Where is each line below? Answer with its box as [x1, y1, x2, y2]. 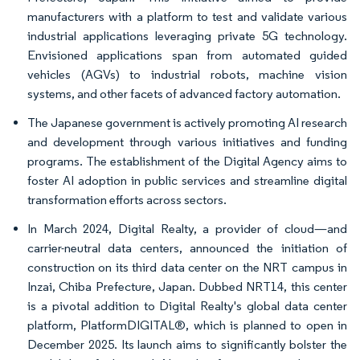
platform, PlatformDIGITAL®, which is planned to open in [27, 317, 347, 333]
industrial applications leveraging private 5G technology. [27, 27, 347, 43]
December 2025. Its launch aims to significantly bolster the [27, 336, 347, 352]
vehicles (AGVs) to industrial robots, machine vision [27, 66, 347, 82]
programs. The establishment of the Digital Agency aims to [27, 153, 347, 169]
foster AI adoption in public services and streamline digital [27, 172, 347, 188]
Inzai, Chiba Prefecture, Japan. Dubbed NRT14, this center [27, 278, 347, 294]
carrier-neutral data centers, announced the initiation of [27, 239, 347, 256]
